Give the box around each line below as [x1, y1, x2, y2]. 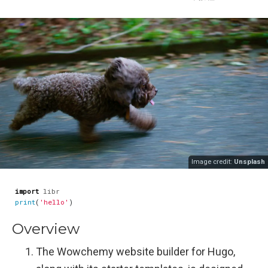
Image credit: [191, 157, 234, 166]
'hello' [39, 197, 69, 207]
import [15, 187, 39, 196]
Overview [12, 220, 80, 238]
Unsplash [234, 157, 265, 166]
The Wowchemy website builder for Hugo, [36, 245, 235, 258]
